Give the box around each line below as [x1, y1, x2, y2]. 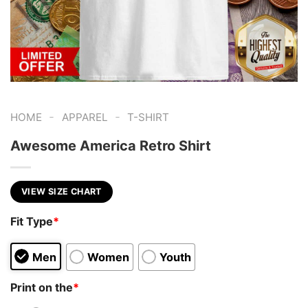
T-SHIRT [127, 111, 170, 124]
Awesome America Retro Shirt [10, 137, 211, 154]
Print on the [10, 280, 73, 294]
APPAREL [61, 111, 108, 124]
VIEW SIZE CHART [21, 186, 102, 197]
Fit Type [10, 214, 53, 229]
